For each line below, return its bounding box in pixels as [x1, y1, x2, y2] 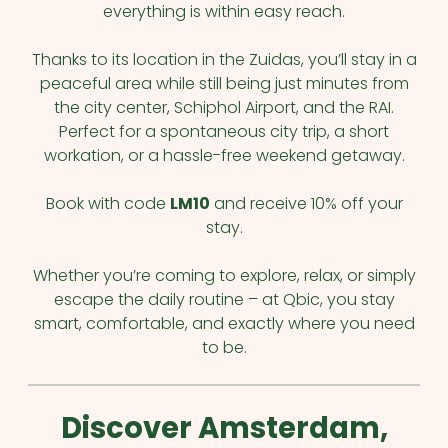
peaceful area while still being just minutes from [39, 71, 409, 96]
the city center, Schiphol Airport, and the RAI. [54, 95, 395, 120]
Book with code [45, 191, 170, 215]
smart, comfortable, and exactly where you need [33, 311, 415, 336]
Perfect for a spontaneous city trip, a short [59, 119, 390, 144]
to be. [201, 336, 247, 359]
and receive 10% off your [209, 192, 403, 216]
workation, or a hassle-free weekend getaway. [43, 143, 405, 168]
